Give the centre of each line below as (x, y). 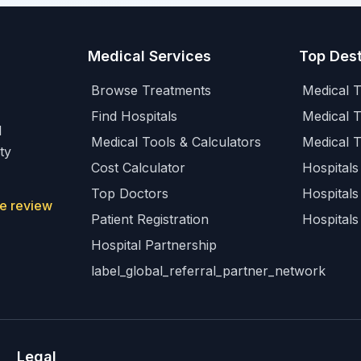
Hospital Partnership (154, 245)
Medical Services (149, 56)
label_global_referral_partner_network (208, 271)
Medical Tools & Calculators (176, 142)
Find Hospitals (134, 116)
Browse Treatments (151, 90)
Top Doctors (129, 193)
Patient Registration (149, 219)
